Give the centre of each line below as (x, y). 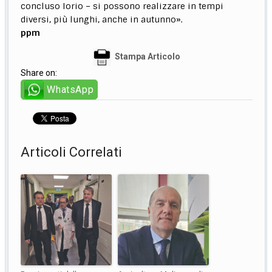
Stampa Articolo (147, 57)
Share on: (39, 73)
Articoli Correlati (72, 152)
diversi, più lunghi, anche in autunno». (102, 20)
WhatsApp (70, 90)
